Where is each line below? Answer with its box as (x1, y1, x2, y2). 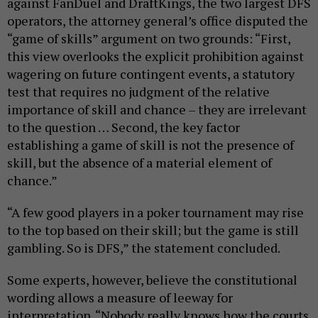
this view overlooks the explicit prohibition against (7, 48, 304, 65)
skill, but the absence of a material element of (7, 154, 272, 171)
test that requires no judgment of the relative (7, 83, 270, 100)
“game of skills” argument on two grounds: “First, (7, 30, 290, 47)
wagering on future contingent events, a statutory (7, 65, 295, 82)
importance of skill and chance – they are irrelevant (7, 101, 307, 118)
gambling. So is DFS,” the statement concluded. (7, 239, 280, 256)
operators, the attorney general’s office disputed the (7, 12, 308, 29)
